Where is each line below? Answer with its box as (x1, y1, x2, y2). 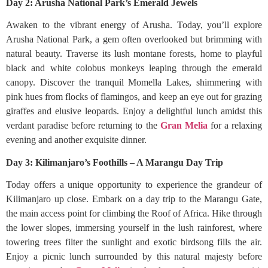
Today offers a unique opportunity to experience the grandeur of (6, 179, 262, 190)
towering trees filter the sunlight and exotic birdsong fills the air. (6, 237, 262, 247)
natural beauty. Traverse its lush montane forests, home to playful (6, 48, 262, 59)
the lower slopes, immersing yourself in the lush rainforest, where (6, 223, 262, 233)
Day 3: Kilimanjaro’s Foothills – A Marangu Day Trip (6, 157, 223, 167)
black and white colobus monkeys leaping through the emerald (6, 63, 262, 73)
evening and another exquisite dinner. (6, 135, 147, 145)
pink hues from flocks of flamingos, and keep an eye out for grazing (6, 92, 262, 102)
